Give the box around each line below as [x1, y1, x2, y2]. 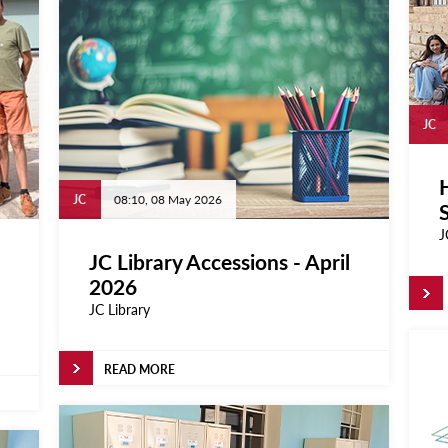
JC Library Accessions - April [89, 247, 350, 276]
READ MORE [104, 361, 175, 378]
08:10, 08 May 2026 [114, 191, 222, 208]
